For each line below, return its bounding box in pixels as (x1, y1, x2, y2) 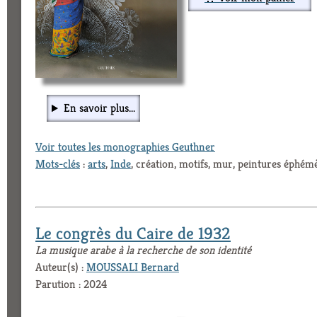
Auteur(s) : (35, 260, 86, 275)
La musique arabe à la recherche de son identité (35, 243, 251, 258)
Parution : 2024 (35, 277, 107, 292)
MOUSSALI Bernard (86, 260, 179, 275)
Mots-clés (35, 156, 80, 172)
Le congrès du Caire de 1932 (35, 223, 231, 245)
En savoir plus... (63, 100, 135, 116)
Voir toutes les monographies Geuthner (35, 139, 215, 155)
